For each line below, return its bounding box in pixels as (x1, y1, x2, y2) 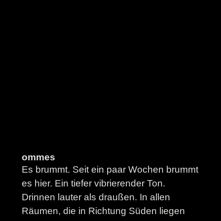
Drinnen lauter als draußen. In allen (21, 191, 170, 202)
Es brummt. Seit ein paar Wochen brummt (21, 164, 198, 175)
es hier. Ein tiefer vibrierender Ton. (21, 178, 165, 188)
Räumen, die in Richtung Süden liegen (21, 205, 185, 216)
